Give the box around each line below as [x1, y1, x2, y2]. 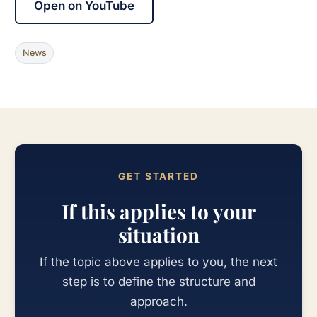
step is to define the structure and [62, 275, 255, 289]
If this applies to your [61, 197, 256, 224]
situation [117, 221, 200, 248]
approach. [129, 294, 188, 309]
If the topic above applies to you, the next [40, 255, 277, 270]
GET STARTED [118, 171, 199, 183]
